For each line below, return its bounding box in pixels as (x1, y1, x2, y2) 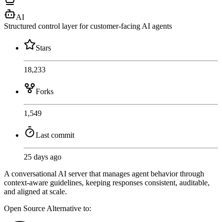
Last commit (36, 131, 74, 140)
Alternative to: (47, 204, 91, 213)
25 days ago (24, 153, 61, 162)
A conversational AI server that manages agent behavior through (4, 169, 204, 178)
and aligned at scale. (4, 187, 67, 196)
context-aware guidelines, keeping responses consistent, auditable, (4, 178, 210, 187)
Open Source (4, 204, 47, 213)
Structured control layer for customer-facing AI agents (4, 22, 172, 31)
